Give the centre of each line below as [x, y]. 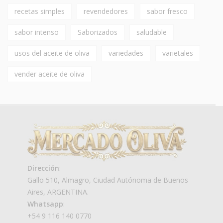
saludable [152, 32]
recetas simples [40, 11]
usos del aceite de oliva [52, 53]
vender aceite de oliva [50, 74]
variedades [126, 53]
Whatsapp [45, 204]
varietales [178, 53]
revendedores [106, 11]
